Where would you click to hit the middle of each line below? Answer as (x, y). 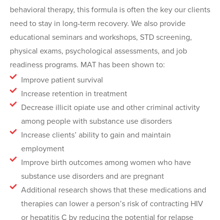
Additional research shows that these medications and (113, 190)
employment (42, 148)
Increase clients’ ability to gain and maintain (96, 135)
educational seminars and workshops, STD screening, (101, 37)
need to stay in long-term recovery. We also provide (98, 24)
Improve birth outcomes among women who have (106, 162)
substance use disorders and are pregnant (92, 176)
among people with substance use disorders (96, 121)
